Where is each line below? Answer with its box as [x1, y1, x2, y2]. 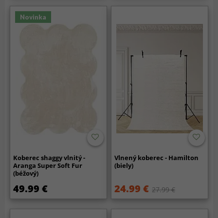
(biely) [114, 161, 134, 170]
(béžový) [13, 168, 39, 178]
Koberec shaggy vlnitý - [13, 153, 86, 162]
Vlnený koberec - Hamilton [114, 153, 199, 162]
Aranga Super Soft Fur [13, 161, 83, 170]
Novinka [20, 13, 47, 21]
